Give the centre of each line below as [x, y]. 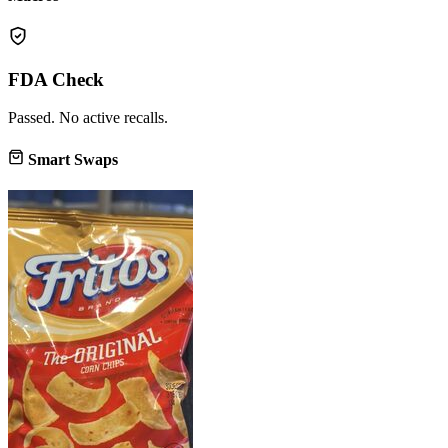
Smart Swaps [71, 159]
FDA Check [56, 79]
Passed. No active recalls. [88, 118]
